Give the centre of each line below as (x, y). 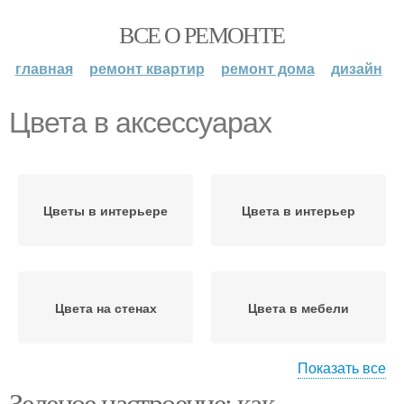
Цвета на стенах (106, 308)
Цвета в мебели (298, 308)
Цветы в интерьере (106, 210)
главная (44, 68)
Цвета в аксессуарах (140, 123)
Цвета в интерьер (298, 210)
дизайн (356, 68)
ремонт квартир (147, 68)
